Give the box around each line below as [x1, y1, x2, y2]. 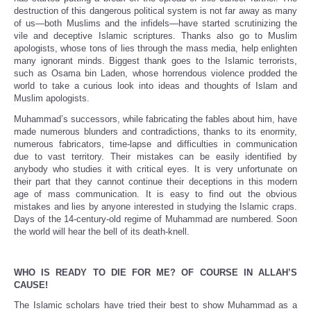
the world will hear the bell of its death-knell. [14, 226, 190, 237]
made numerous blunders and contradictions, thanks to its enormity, [14, 126, 297, 137]
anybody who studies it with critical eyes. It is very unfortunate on [14, 163, 297, 174]
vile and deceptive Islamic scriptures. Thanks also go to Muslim [14, 31, 297, 42]
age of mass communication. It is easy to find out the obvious [14, 188, 297, 199]
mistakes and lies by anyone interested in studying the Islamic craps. [14, 201, 297, 212]
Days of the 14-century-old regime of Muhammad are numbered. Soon [14, 213, 297, 224]
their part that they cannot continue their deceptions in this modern [14, 176, 297, 187]
